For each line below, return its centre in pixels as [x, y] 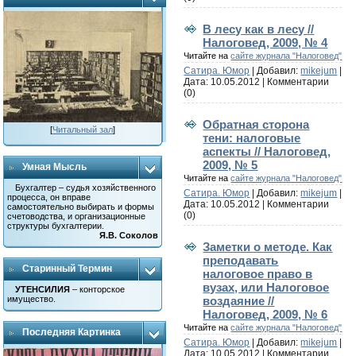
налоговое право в [258, 273]
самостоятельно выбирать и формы [81, 207]
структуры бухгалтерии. [56, 226]
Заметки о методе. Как [268, 246]
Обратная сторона [256, 124]
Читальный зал [83, 130]
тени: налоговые [252, 137]
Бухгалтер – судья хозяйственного [86, 188]
